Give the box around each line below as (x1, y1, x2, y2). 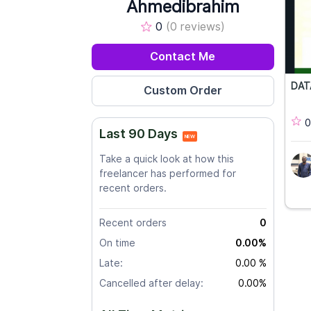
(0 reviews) (166, 20, 226, 33)
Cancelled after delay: (99, 278, 203, 289)
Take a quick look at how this (99, 153, 234, 165)
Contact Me (150, 50, 216, 63)
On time (99, 237, 135, 249)
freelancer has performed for (99, 168, 236, 179)
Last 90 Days (99, 126, 178, 141)
